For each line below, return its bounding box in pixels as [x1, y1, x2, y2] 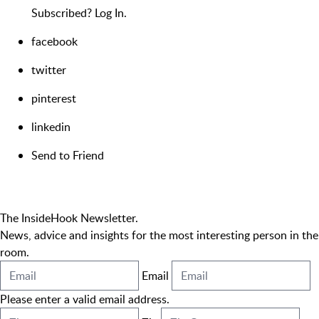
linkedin [31, 119, 70, 135]
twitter [31, 62, 66, 78]
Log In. [95, 5, 127, 21]
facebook [31, 33, 78, 49]
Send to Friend [31, 147, 104, 163]
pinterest [31, 90, 76, 106]
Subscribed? [31, 5, 95, 21]
